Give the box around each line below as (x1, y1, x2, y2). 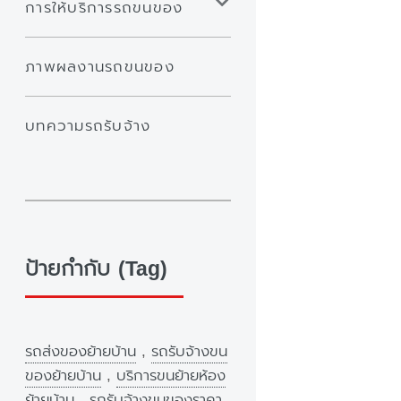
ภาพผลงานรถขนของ (25, 55, 175, 79)
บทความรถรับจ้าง (25, 114, 151, 137)
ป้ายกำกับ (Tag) (25, 253, 167, 286)
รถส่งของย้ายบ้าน (25, 340, 136, 363)
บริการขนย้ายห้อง (116, 364, 226, 388)
